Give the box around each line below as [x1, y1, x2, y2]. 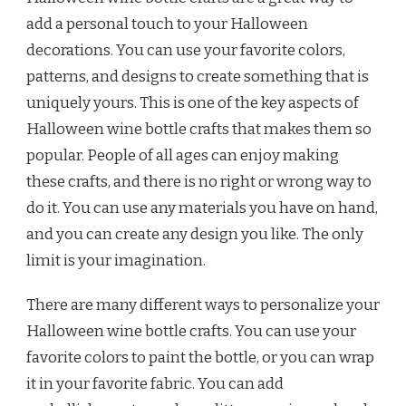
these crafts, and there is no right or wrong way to [26, 171, 372, 191]
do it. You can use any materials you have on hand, [26, 198, 378, 217]
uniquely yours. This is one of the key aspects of [26, 92, 359, 112]
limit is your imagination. [26, 250, 206, 270]
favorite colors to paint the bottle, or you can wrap [26, 347, 374, 367]
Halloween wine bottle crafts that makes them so [26, 119, 372, 139]
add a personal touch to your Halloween [26, 14, 308, 34]
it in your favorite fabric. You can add [26, 373, 284, 393]
